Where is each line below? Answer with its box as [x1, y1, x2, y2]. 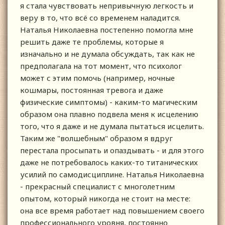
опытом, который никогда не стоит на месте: [20, 193, 190, 204]
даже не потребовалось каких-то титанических [20, 157, 198, 168]
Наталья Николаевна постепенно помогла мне [20, 25, 193, 35]
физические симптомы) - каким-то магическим [20, 97, 197, 107]
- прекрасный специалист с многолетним [20, 181, 175, 192]
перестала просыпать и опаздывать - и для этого [20, 145, 204, 156]
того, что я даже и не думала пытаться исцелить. [20, 121, 204, 132]
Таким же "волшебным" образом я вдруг [20, 133, 173, 144]
